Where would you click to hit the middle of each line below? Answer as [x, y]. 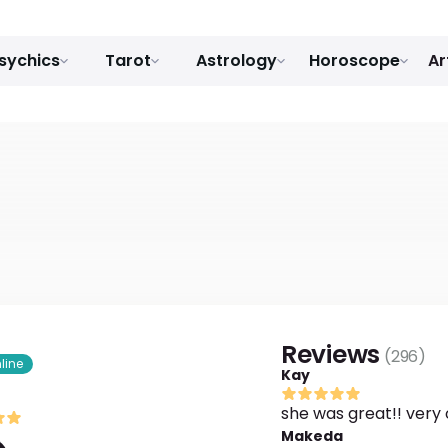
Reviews [330, 354]
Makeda [311, 436]
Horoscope [354, 60]
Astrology [236, 60]
